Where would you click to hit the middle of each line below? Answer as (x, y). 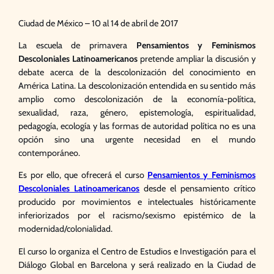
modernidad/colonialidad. (66, 229)
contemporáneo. (50, 153)
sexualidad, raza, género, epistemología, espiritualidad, (137, 113)
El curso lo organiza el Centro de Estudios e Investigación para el (137, 251)
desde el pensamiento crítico (200, 189)
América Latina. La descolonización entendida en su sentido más (137, 86)
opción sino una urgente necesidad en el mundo (137, 140)
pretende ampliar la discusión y (198, 59)
